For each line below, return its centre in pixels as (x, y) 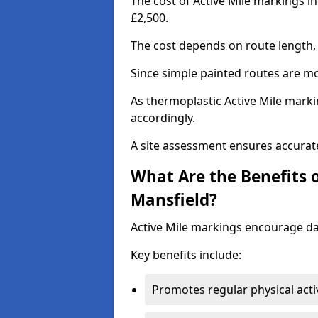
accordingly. (163, 118)
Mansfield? (174, 200)
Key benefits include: (186, 255)
